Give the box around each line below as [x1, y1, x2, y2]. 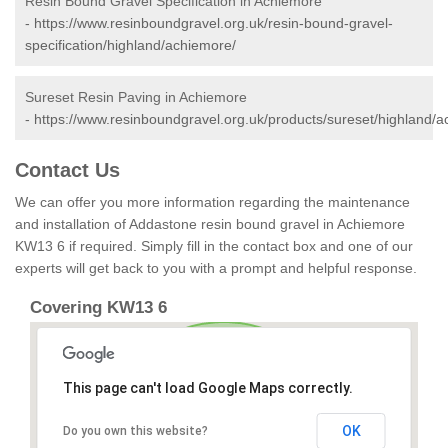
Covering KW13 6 [30, 298, 167, 318]
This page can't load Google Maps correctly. [62, 380, 353, 397]
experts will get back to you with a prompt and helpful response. [15, 260, 417, 277]
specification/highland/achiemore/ [25, 37, 236, 54]
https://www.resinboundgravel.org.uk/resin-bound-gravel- [34, 15, 393, 32]
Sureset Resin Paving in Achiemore [25, 89, 247, 106]
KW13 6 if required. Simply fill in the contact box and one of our [15, 238, 413, 255]
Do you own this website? [62, 424, 208, 439]
